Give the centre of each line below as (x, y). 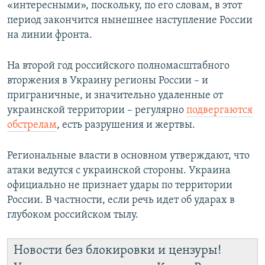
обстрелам (32, 125)
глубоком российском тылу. (73, 215)
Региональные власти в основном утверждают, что (128, 156)
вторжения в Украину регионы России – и (108, 80)
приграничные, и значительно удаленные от (115, 95)
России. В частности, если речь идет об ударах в (121, 200)
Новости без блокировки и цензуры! (117, 250)
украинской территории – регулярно (97, 110)
